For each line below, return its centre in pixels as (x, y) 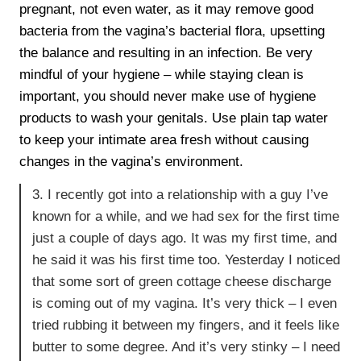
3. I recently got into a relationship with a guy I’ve (180, 194)
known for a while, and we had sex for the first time (186, 216)
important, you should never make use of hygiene (168, 97)
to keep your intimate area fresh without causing (164, 140)
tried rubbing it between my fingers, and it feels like (186, 325)
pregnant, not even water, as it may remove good (167, 10)
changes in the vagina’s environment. (132, 162)
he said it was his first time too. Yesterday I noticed (187, 259)
